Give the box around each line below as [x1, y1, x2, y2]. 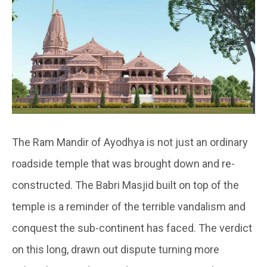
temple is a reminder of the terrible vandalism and [12, 200, 246, 213]
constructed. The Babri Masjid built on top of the [12, 178, 239, 191]
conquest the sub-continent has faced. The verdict [12, 221, 252, 234]
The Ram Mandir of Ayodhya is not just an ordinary [12, 135, 248, 148]
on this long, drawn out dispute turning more [12, 243, 219, 256]
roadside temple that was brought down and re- [12, 157, 235, 170]
